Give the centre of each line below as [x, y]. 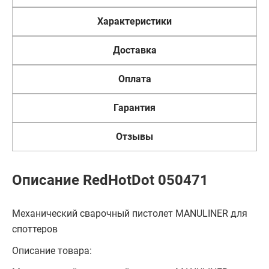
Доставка [134, 50]
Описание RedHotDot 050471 [110, 180]
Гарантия [134, 108]
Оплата [134, 79]
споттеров [35, 229]
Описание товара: [52, 251]
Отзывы [134, 137]
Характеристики [134, 21]
